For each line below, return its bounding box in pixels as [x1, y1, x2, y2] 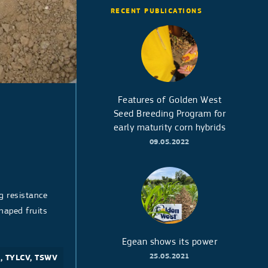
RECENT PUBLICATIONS [110, 7, 203, 15]
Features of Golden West [117, 95, 222, 105]
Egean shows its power [121, 236, 218, 247]
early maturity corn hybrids [113, 122, 226, 133]
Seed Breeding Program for [113, 108, 226, 119]
